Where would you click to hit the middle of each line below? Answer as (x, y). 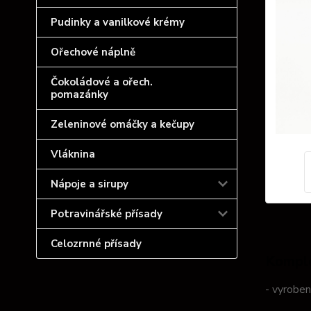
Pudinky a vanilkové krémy (118, 22)
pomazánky (79, 94)
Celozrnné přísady (96, 244)
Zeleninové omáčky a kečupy (123, 124)
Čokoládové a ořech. (102, 82)
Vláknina (73, 154)
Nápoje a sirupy (90, 184)
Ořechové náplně (93, 52)
